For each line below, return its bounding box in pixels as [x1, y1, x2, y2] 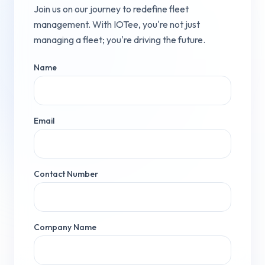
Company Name [34, 221, 96, 232]
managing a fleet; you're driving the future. [34, 33, 205, 46]
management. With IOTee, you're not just [34, 18, 200, 30]
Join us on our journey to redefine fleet [34, 2, 189, 15]
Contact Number [34, 168, 98, 179]
